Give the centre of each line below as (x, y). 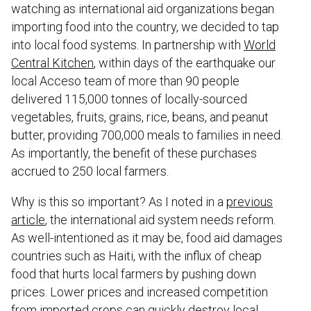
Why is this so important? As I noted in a (119, 201)
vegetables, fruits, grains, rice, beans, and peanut (140, 117)
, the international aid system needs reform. (160, 219)
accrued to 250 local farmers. (90, 171)
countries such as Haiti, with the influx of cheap (136, 255)
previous (250, 201)
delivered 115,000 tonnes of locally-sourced (129, 99)
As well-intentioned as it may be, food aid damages (147, 237)
